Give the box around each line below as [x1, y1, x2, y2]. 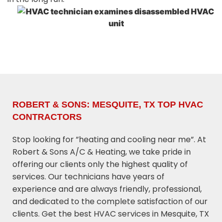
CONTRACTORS [12, 112, 82, 122]
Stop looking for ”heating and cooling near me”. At [12, 134, 206, 146]
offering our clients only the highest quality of [12, 159, 188, 170]
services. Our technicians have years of [12, 171, 165, 183]
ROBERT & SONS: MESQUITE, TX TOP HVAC [12, 100, 203, 110]
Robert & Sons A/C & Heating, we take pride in [12, 146, 191, 158]
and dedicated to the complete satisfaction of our [12, 196, 208, 208]
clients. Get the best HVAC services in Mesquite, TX [12, 208, 209, 220]
